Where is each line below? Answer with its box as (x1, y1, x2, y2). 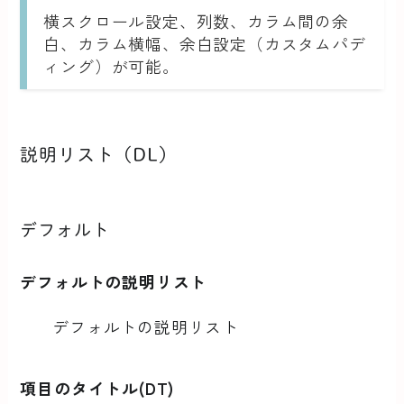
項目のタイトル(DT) (20, 375, 175, 399)
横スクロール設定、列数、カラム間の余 (43, 8, 349, 32)
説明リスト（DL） (20, 146, 178, 164)
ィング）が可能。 (43, 53, 179, 78)
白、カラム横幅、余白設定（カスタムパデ (43, 31, 366, 55)
